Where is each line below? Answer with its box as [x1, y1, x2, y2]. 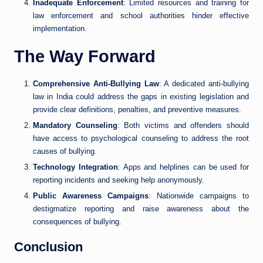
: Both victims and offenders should [117, 121, 249, 130]
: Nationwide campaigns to [149, 191, 249, 201]
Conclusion [14, 240, 83, 255]
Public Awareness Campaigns [33, 191, 149, 201]
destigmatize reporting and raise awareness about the [33, 204, 249, 214]
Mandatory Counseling [33, 121, 117, 130]
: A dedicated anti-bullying [159, 79, 249, 89]
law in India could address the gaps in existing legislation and [33, 92, 249, 102]
